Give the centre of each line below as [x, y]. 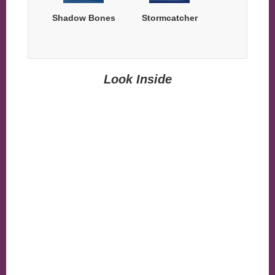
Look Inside [137, 79]
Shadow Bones [83, 17]
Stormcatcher [169, 17]
